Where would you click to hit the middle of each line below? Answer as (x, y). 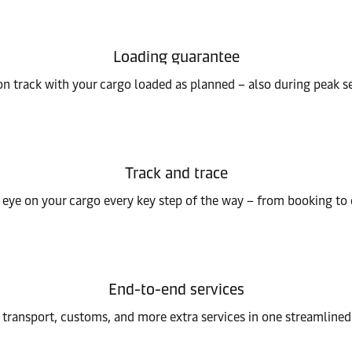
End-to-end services (176, 290)
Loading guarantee (176, 57)
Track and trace (176, 173)
